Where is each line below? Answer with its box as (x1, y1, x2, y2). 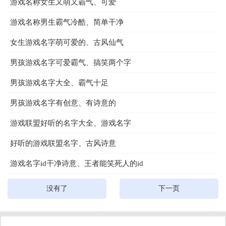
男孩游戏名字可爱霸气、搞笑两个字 (10, 59, 131, 67)
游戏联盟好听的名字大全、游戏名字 (10, 119, 131, 127)
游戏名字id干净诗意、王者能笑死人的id (10, 159, 143, 167)
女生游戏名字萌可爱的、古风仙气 (10, 38, 124, 46)
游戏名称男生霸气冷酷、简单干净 (10, 18, 124, 26)
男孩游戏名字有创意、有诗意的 (10, 99, 116, 107)
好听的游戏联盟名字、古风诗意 (10, 139, 116, 147)
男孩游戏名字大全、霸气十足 (10, 79, 108, 87)
